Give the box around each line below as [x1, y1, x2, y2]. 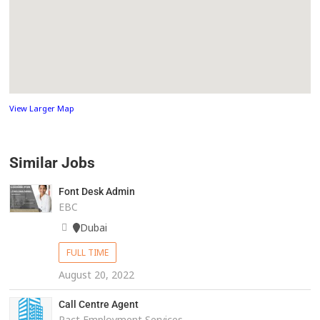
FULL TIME [66, 246, 109, 259]
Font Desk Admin [58, 186, 135, 198]
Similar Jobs [9, 154, 96, 172]
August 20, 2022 [58, 268, 134, 282]
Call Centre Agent [58, 299, 139, 311]
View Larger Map [9, 103, 75, 114]
